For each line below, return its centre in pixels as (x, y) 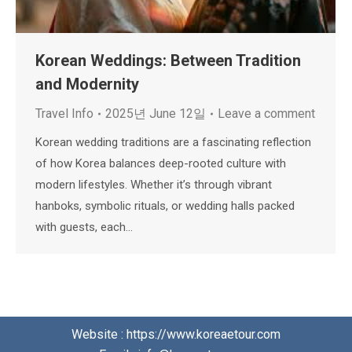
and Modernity (87, 84)
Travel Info (64, 113)
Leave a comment (266, 113)
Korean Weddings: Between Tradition (168, 60)
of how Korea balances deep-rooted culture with (161, 163)
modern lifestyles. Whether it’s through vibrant (154, 184)
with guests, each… (84, 227)
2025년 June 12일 (156, 113)
